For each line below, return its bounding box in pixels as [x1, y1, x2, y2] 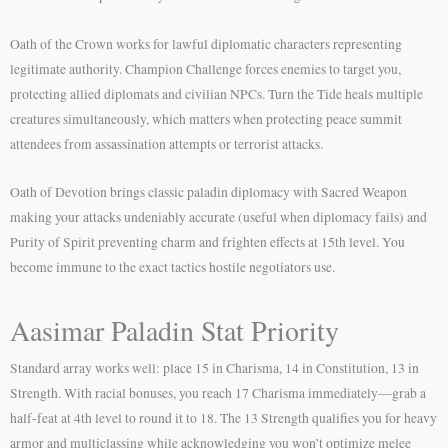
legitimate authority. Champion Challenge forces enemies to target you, [10, 59, 401, 78]
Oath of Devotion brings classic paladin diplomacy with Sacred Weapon [10, 183, 407, 202]
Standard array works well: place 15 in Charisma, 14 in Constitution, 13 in [10, 359, 419, 378]
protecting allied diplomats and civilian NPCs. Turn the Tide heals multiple [10, 84, 423, 103]
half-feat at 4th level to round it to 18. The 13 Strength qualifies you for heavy [10, 409, 437, 428]
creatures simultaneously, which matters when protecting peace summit [10, 109, 402, 128]
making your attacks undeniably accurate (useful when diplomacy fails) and [10, 208, 427, 227]
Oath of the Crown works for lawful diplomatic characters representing [10, 34, 402, 53]
